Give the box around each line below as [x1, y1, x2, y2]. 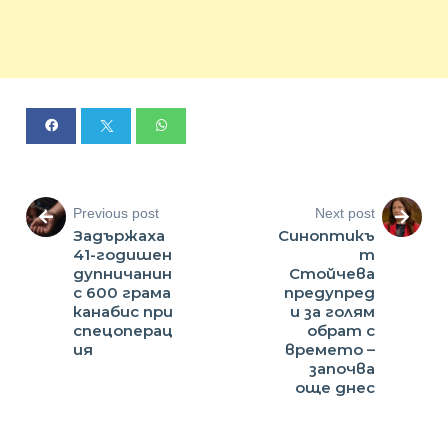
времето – [284, 340, 375, 360]
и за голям [289, 302, 375, 322]
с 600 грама [73, 283, 172, 303]
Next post [314, 205, 375, 222]
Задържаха [73, 226, 166, 246]
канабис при [73, 302, 174, 322]
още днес [294, 378, 375, 398]
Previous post [73, 205, 160, 222]
